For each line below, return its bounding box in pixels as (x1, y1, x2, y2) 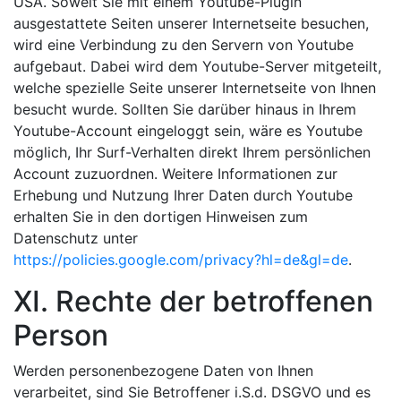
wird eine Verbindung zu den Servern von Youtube (13, 35, 354, 54)
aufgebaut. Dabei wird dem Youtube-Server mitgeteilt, (13, 56, 381, 75)
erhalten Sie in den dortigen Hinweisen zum (13, 207, 308, 226)
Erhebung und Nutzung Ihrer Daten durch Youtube (13, 185, 353, 204)
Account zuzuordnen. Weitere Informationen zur (13, 164, 337, 183)
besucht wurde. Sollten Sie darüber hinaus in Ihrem (13, 99, 356, 118)
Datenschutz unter (13, 228, 138, 247)
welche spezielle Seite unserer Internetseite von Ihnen (13, 78, 376, 97)
